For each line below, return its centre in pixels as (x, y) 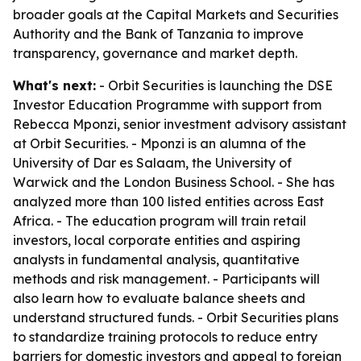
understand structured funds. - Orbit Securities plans (176, 317)
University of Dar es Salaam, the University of (152, 163)
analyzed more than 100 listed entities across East (168, 201)
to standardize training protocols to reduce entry (165, 337)
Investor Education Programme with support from (167, 105)
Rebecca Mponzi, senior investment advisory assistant (180, 124)
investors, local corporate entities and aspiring (157, 240)
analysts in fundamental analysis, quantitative (156, 259)
